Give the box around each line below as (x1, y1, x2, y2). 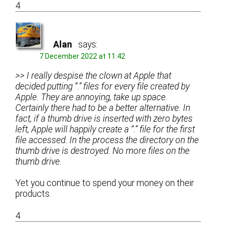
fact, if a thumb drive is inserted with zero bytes (15, 113, 193, 124)
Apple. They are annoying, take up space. (15, 92, 168, 103)
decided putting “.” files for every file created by (15, 81, 190, 92)
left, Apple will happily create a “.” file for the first (15, 124, 195, 135)
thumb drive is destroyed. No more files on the (15, 146, 190, 156)
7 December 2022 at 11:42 (39, 52, 126, 60)
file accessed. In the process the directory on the (15, 135, 199, 146)
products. (15, 189, 54, 199)
